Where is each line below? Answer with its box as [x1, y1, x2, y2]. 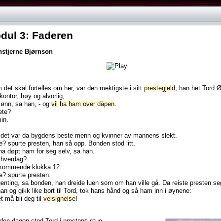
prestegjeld [144, 84, 175, 92]
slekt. [161, 131, 177, 139]
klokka [32, 163, 51, 171]
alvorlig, [42, 92, 65, 100]
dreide [68, 179, 85, 186]
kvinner [102, 131, 122, 139]
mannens [133, 131, 159, 139]
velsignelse [43, 194, 75, 202]
